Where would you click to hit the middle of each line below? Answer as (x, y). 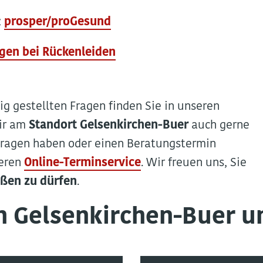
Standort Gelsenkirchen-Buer (109, 126)
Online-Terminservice (82, 163)
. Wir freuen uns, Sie (194, 163)
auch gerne (219, 126)
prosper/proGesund (58, 22)
